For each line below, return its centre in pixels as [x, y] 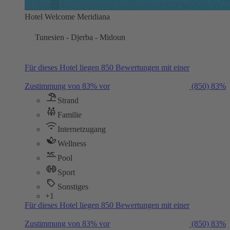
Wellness [72, 143]
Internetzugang [82, 129]
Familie [70, 114]
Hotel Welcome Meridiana [67, 16]
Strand [68, 100]
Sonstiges [73, 186]
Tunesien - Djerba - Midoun [80, 37]
